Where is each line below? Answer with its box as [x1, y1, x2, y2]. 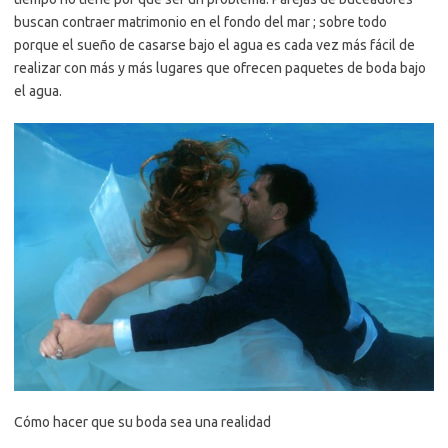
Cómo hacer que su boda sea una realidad [14, 413, 271, 430]
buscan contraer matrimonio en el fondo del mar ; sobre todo [14, 13, 387, 30]
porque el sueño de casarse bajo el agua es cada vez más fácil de [14, 36, 415, 53]
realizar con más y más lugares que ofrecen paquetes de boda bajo [14, 59, 426, 76]
